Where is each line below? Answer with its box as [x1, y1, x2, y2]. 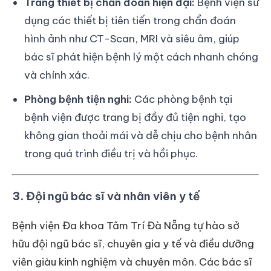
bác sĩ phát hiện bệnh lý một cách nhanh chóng [24, 50, 258, 64]
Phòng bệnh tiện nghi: [24, 92, 132, 106]
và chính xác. [24, 68, 90, 82]
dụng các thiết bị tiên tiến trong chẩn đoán [24, 13, 236, 27]
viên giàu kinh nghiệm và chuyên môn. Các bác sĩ [12, 255, 252, 269]
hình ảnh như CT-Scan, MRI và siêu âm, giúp [24, 31, 240, 45]
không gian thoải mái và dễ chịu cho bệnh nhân [24, 128, 257, 142]
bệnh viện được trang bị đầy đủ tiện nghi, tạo [24, 110, 246, 124]
